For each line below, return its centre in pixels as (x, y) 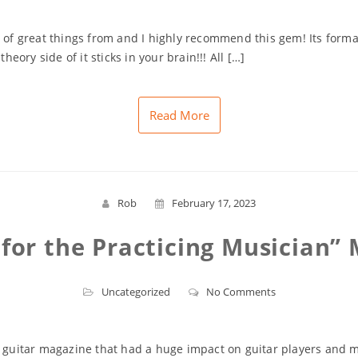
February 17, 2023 (214, 203)
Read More (179, 115)
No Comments (241, 292)
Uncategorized (135, 292)
